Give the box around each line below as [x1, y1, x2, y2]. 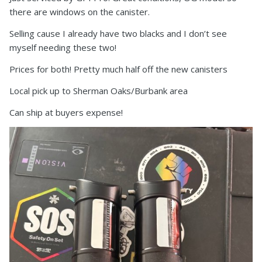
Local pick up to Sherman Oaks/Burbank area [9, 84, 188, 96]
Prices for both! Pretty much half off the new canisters [9, 63, 227, 75]
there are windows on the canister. [9, 5, 150, 18]
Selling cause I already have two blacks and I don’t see [9, 27, 227, 39]
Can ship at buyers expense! [9, 106, 123, 118]
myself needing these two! [9, 41, 116, 53]
